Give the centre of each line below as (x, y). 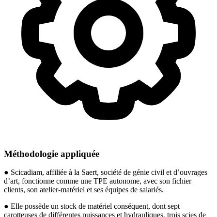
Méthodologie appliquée (52, 154)
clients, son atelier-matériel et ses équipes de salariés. (84, 190)
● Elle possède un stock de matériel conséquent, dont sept (92, 206)
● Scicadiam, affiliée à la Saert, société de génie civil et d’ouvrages (106, 172)
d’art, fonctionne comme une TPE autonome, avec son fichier (98, 181)
